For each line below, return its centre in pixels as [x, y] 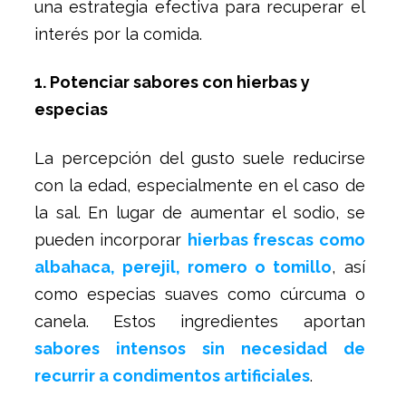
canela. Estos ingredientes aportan [200, 322]
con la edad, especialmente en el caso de [200, 186]
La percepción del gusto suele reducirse [200, 159]
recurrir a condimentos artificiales [172, 376]
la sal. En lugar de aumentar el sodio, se [200, 213]
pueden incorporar [111, 240]
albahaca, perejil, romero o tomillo [184, 267]
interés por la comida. [118, 34]
